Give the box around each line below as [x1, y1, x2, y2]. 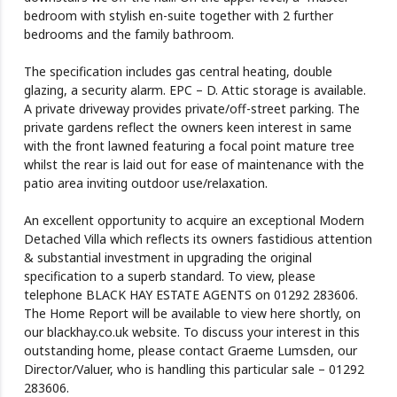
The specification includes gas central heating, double [23, 63, 332, 81]
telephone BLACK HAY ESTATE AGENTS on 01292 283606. [23, 286, 358, 304]
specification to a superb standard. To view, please [23, 268, 315, 285]
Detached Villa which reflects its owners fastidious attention [23, 230, 372, 248]
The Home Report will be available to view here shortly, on [23, 305, 361, 323]
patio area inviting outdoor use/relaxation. [23, 175, 268, 192]
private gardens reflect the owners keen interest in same [23, 119, 352, 136]
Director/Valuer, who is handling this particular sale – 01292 [23, 361, 364, 378]
